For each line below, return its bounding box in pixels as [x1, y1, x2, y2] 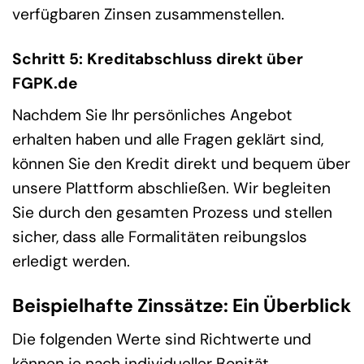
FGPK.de [12, 72, 78, 93]
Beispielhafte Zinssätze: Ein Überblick [12, 293, 351, 318]
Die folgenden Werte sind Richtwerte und [12, 328, 311, 349]
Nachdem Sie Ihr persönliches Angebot [12, 105, 292, 126]
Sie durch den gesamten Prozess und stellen [12, 202, 332, 223]
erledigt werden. [12, 251, 130, 272]
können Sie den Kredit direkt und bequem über [12, 154, 350, 175]
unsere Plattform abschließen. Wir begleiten [12, 178, 331, 199]
